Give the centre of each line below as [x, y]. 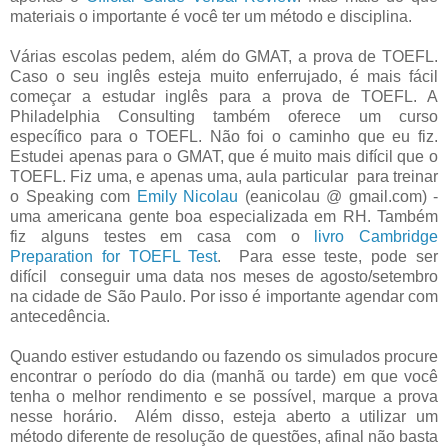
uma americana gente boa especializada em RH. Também [224, 216]
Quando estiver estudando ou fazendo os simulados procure [224, 356]
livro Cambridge [376, 236]
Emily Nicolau [187, 196]
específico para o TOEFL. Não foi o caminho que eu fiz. [224, 136]
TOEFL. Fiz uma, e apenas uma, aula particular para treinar [224, 176]
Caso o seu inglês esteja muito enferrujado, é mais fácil [224, 76]
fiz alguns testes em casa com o [162, 236]
